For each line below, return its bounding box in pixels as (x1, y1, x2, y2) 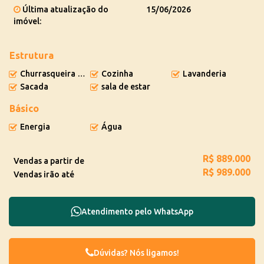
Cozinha (101, 69, 133, 78)
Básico (9, 103, 39, 114)
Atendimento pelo (81, 206, 154, 216)
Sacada (20, 82, 48, 91)
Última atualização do (21, 5, 108, 14)
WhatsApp (154, 206, 193, 216)
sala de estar (101, 82, 150, 91)
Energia (20, 122, 50, 131)
